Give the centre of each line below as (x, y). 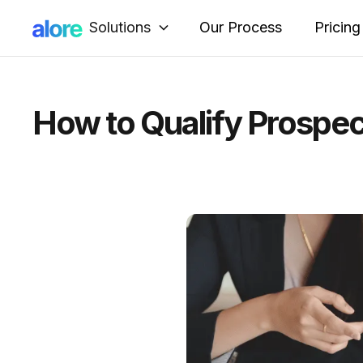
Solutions (120, 27)
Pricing (337, 27)
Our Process (241, 27)
